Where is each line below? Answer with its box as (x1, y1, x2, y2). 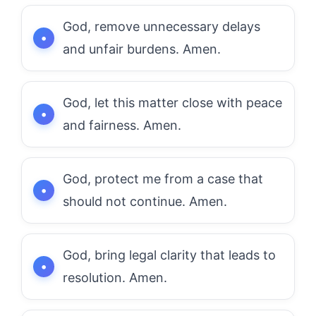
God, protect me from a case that (63, 171, 263, 186)
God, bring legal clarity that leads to (63, 247, 276, 262)
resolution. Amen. (63, 269, 167, 285)
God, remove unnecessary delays (63, 18, 260, 34)
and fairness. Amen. (63, 117, 181, 133)
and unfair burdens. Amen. (63, 41, 221, 56)
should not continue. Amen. (63, 193, 227, 209)
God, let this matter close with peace (63, 95, 282, 110)
